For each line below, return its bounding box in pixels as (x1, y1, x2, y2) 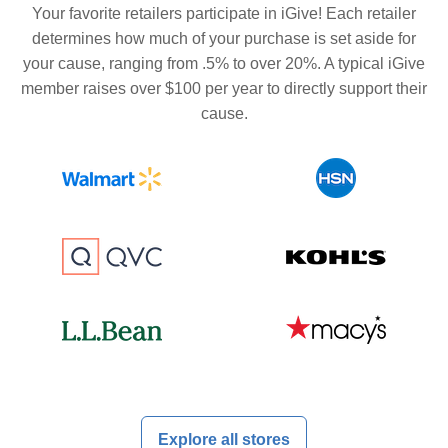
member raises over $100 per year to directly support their (21, 80, 427, 98)
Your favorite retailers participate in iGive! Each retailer (32, 5, 416, 23)
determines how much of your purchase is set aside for (32, 30, 416, 48)
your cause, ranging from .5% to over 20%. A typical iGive (23, 55, 425, 73)
